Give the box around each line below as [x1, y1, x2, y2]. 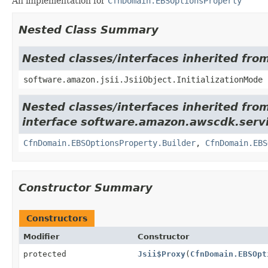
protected [23, 249, 66, 258]
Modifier [23, 232, 59, 241]
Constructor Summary [19, 181, 153, 194]
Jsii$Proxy [137, 249, 185, 258]
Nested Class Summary [19, 23, 159, 36]
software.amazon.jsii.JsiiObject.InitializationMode [23, 74, 263, 84]
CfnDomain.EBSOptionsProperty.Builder [23, 138, 196, 148]
